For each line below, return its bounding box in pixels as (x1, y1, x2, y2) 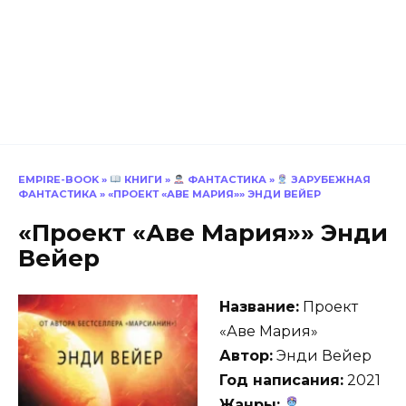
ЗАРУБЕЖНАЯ (288, 173, 372, 186)
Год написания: (219, 371, 343, 389)
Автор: (219, 346, 273, 364)
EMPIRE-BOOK (18, 173, 99, 186)
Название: (219, 297, 299, 315)
